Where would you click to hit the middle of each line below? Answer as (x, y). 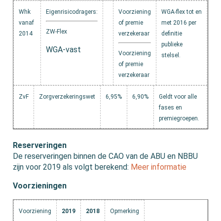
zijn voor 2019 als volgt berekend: (72, 167)
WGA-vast (64, 50)
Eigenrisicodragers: (72, 12)
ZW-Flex (57, 32)
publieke (172, 45)
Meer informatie (159, 167)
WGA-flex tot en (182, 12)
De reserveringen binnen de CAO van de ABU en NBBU (106, 156)
